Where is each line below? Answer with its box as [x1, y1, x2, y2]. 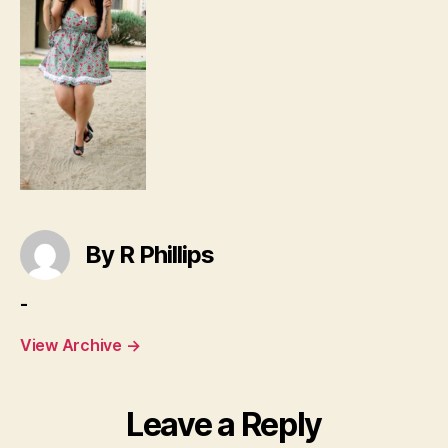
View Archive [20, 335, 126, 355]
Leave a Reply [126, 405, 322, 444]
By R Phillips [85, 240, 215, 269]
